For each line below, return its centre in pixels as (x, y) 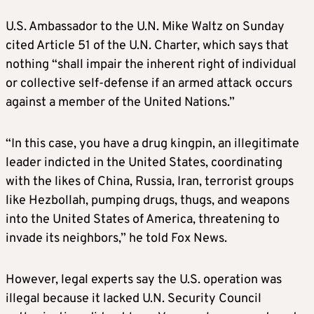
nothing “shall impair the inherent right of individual (151, 65)
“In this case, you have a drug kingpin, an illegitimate (152, 144)
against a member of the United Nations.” (120, 103)
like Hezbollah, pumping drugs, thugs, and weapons (148, 201)
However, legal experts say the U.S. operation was (144, 280)
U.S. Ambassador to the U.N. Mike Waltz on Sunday (145, 27)
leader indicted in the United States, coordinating (144, 163)
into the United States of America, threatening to (143, 220)
